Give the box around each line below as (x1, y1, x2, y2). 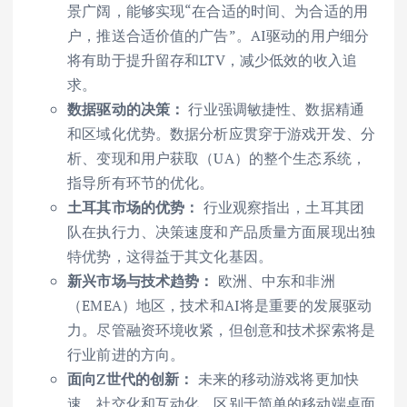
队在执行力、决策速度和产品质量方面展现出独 (67, 222, 376, 243)
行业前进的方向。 (67, 344, 185, 365)
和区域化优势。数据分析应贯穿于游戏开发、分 (67, 124, 376, 144)
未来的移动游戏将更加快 (194, 369, 360, 390)
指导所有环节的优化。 (67, 173, 214, 194)
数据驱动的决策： (67, 99, 185, 120)
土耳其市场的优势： (67, 197, 200, 218)
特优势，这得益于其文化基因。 (67, 246, 273, 267)
